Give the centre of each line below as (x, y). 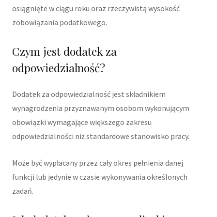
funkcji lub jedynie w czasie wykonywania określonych (100, 177)
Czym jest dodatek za (64, 51)
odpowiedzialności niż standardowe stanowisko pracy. (101, 136)
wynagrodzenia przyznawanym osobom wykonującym (101, 108)
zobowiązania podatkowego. (60, 23)
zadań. (23, 191)
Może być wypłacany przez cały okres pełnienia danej (98, 163)
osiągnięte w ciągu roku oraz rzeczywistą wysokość (96, 8)
